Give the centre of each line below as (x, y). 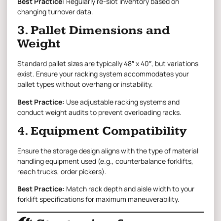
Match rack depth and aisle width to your (129, 189)
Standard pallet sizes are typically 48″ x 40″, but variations (108, 64)
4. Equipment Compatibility (102, 131)
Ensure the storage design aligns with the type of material (108, 151)
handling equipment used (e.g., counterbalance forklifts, (105, 161)
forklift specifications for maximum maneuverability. (98, 199)
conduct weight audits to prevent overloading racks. (99, 112)
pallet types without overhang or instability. (85, 84)
